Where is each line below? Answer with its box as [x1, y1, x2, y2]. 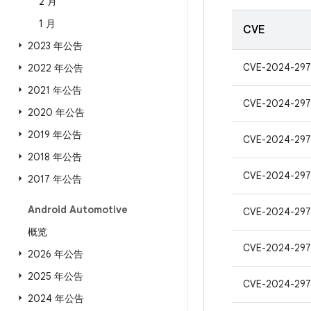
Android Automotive [28, 203, 128, 216]
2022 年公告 [28, 62, 83, 74]
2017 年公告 [28, 173, 82, 185]
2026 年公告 [28, 248, 83, 260]
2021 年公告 [28, 84, 82, 96]
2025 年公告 [28, 270, 83, 283]
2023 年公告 [28, 40, 83, 52]
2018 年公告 [28, 151, 82, 163]
